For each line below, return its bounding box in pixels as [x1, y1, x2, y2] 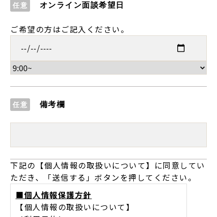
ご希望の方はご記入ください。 [10, 23, 129, 35]
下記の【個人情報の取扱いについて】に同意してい [10, 159, 205, 171]
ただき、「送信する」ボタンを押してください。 [10, 171, 196, 183]
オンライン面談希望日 [37, 1, 124, 9]
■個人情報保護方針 [15, 189, 92, 201]
